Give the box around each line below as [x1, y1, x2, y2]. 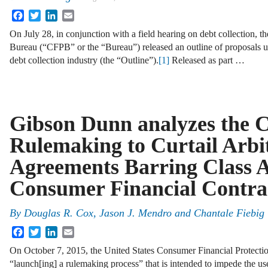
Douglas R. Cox [24, 207, 93, 220]
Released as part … [169, 54, 245, 65]
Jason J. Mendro [99, 207, 172, 220]
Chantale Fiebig [194, 207, 264, 220]
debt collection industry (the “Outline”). [10, 54, 159, 65]
